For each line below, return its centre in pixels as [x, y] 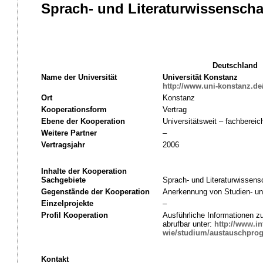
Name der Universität [79, 77]
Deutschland [235, 65]
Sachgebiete [63, 180]
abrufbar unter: [188, 224]
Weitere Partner [69, 133]
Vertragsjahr [63, 145]
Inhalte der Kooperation [84, 171]
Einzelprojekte [67, 203]
